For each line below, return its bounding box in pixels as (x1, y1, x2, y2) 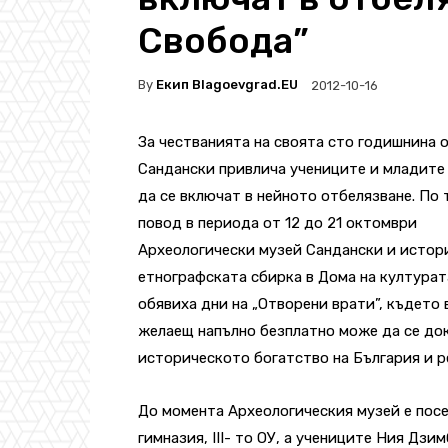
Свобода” (138, 18, 309, 62)
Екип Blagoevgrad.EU (156, 77, 298, 93)
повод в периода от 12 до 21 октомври (138, 213, 417, 232)
